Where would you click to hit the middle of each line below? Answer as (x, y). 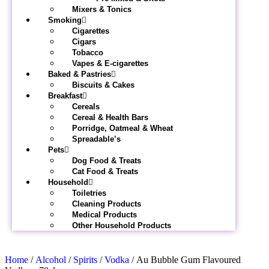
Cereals (86, 107)
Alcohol (51, 260)
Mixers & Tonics (102, 9)
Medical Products (104, 215)
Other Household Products (122, 225)
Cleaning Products (107, 204)
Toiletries (89, 193)
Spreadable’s (96, 139)
